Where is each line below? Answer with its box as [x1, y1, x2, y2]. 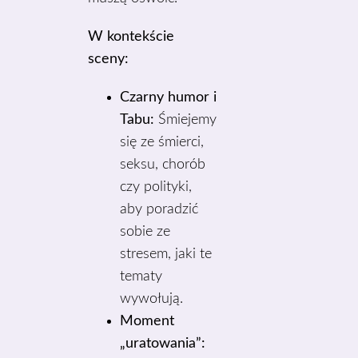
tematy [120, 269, 163, 284]
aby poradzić [120, 202, 199, 217]
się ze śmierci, [120, 135, 205, 149]
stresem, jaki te [120, 247, 213, 261]
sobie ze [120, 225, 171, 239]
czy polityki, [120, 180, 193, 194]
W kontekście [88, 30, 175, 44]
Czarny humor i [120, 90, 217, 105]
